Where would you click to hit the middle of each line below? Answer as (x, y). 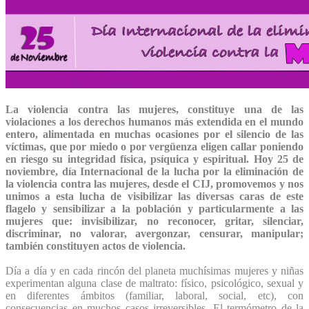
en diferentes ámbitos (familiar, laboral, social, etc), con (154, 295)
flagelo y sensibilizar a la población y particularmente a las (154, 208)
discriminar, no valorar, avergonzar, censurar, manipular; (154, 233)
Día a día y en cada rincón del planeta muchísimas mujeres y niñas (154, 270)
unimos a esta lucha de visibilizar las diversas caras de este (154, 196)
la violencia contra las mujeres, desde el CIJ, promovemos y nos (154, 183)
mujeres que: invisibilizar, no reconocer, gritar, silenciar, (154, 221)
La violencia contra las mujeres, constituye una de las (154, 109)
